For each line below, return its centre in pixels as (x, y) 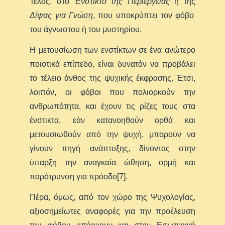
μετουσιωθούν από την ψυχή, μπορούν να (113, 134)
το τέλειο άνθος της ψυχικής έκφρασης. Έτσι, (113, 78)
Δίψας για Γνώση (62, 15)
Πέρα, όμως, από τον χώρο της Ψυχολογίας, (113, 197)
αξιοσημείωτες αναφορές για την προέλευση (113, 211)
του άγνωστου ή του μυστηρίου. (86, 29)
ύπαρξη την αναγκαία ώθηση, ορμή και (113, 162)
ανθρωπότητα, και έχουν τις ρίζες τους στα (113, 106)
